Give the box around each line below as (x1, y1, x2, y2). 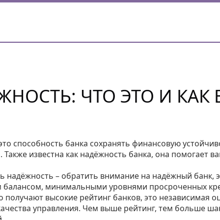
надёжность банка (80, 149, 151, 160)
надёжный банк (152, 170, 212, 181)
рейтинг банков (80, 192, 140, 203)
